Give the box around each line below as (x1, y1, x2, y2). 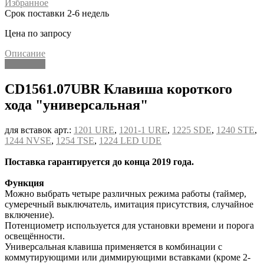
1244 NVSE (5, 135, 51, 146)
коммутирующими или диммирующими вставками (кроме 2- (5, 252, 250, 262)
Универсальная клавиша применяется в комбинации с (5, 241, 222, 252)
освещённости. (5, 230, 65, 241)
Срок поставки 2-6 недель (5, 8, 109, 18)
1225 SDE (172, 124, 212, 135)
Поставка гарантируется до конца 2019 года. (5, 156, 194, 167)
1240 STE (216, 124, 255, 135)
